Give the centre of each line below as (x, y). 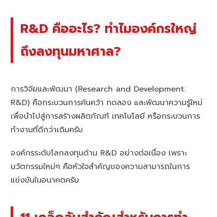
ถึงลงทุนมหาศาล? (71, 52)
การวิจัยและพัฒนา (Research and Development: (98, 89)
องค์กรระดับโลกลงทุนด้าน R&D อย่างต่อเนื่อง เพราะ (99, 153)
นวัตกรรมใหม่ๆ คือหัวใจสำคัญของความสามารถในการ (101, 166)
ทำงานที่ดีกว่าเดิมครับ (47, 130)
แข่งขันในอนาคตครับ (45, 180)
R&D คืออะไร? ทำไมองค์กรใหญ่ (109, 29)
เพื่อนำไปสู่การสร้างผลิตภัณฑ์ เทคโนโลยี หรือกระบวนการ (106, 116)
